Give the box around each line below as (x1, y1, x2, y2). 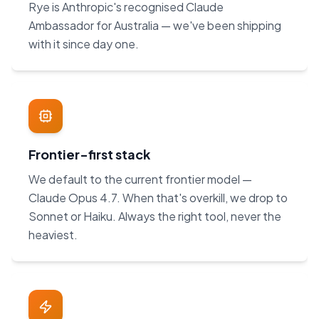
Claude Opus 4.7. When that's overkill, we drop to (28, 190, 288, 206)
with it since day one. (28, 36, 139, 52)
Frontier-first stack (28, 146, 150, 163)
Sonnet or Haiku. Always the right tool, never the (28, 209, 281, 224)
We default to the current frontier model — (28, 172, 252, 187)
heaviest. (28, 227, 78, 243)
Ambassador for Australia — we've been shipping (28, 18, 281, 33)
